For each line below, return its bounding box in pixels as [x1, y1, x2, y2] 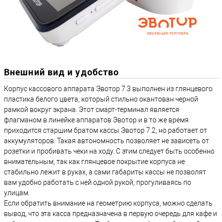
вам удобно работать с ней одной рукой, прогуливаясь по [4, 178, 191, 187]
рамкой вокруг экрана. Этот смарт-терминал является [4, 106, 179, 114]
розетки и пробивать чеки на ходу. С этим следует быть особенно [4, 147, 215, 156]
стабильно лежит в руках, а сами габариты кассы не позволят [4, 168, 206, 176]
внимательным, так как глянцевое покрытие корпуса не [4, 158, 185, 166]
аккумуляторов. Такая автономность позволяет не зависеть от [4, 137, 209, 145]
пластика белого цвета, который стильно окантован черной [4, 95, 198, 104]
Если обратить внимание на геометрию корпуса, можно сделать [4, 199, 213, 208]
